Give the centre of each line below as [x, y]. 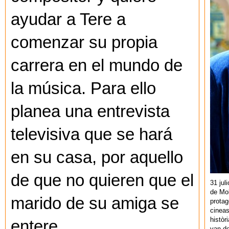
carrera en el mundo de [97, 66]
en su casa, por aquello [97, 158]
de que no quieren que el [102, 181]
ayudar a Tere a [68, 20]
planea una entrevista [90, 112]
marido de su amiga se [95, 204]
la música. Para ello [83, 89]
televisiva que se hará [91, 135]
